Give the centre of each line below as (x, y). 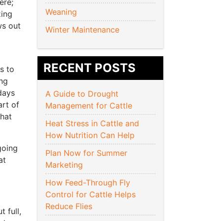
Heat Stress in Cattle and (92, 124)
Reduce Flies (69, 206)
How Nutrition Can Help (91, 135)
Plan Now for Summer (86, 153)
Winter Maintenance (82, 30)
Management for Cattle (90, 106)
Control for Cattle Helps (91, 195)
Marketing (65, 165)
